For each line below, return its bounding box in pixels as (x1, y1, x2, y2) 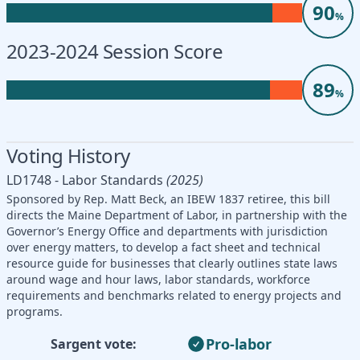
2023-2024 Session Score (6, 37, 223, 64)
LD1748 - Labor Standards (6, 170, 163, 189)
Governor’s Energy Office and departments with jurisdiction (6, 223, 328, 239)
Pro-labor (206, 333, 272, 354)
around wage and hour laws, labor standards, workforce (6, 271, 310, 287)
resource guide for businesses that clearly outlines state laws (6, 255, 337, 271)
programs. (6, 303, 63, 319)
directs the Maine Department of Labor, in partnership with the (6, 207, 347, 223)
